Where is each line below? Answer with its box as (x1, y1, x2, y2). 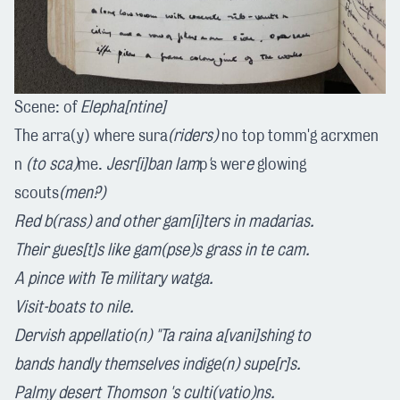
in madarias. (229, 213, 314, 230)
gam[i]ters (162, 213, 229, 230)
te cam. (256, 242, 310, 259)
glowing (254, 156, 306, 173)
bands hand (14, 356, 89, 373)
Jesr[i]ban (106, 156, 171, 173)
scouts (14, 185, 59, 202)
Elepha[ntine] (80, 99, 166, 116)
